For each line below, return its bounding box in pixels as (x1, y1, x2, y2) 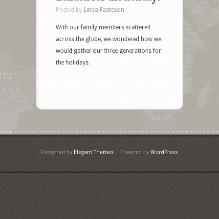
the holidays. (56, 59, 90, 66)
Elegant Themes (74, 149, 114, 156)
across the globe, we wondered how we (56, 36, 161, 43)
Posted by (56, 6, 84, 14)
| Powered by (114, 149, 151, 156)
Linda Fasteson (84, 6, 124, 14)
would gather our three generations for (56, 47, 161, 55)
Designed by (41, 149, 74, 156)
